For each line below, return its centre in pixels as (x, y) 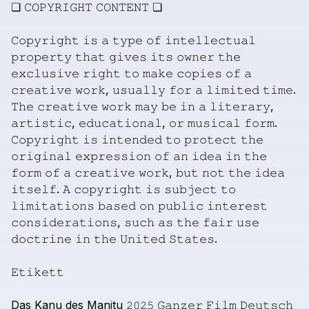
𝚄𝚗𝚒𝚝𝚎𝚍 (143, 239)
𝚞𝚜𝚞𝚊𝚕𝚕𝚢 (139, 90)
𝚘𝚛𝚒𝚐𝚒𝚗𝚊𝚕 (41, 156)
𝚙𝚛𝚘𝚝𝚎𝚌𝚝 (211, 139)
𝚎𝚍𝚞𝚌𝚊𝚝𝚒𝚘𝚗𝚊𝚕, (122, 123)
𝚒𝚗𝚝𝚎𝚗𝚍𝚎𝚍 (132, 139)
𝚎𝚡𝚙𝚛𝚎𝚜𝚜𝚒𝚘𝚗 (113, 156)
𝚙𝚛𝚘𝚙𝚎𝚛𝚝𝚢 (41, 57)
